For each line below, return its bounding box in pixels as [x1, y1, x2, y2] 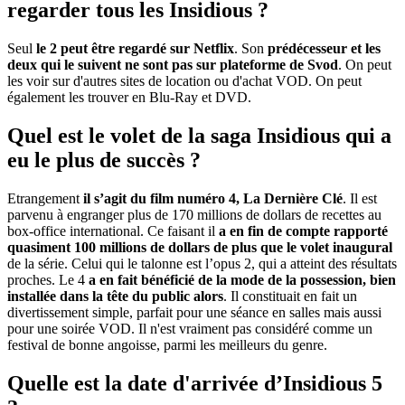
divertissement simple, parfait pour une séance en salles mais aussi [7, 305, 381, 320]
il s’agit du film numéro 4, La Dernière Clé [83, 191, 343, 206]
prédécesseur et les [268, 41, 381, 57]
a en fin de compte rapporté [219, 223, 388, 239]
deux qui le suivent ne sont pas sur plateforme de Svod [7, 57, 338, 73]
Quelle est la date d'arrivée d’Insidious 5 [7, 371, 382, 395]
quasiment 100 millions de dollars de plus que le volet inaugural [7, 240, 392, 255]
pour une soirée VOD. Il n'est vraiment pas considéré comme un [7, 321, 372, 336]
